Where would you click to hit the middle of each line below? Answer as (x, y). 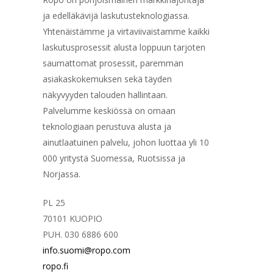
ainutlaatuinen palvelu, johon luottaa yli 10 (126, 142)
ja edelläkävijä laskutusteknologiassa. (116, 15)
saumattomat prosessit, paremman (113, 63)
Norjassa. (62, 174)
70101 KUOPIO (73, 218)
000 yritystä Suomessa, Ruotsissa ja (114, 158)
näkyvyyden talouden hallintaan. (105, 94)
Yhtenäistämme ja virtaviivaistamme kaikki (126, 31)
